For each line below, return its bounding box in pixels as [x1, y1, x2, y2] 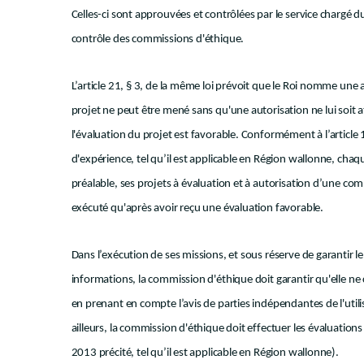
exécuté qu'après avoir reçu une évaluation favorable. [71, 202, 323, 214]
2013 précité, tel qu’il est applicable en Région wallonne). [71, 347, 339, 359]
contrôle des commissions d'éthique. [71, 33, 245, 45]
